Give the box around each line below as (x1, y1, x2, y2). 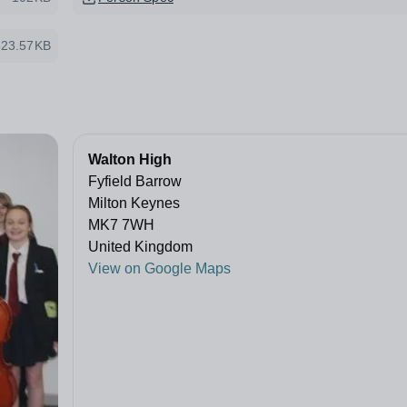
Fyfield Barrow (88, 174, 182, 190)
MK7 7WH (88, 217, 154, 233)
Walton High (88, 152, 172, 168)
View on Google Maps (88, 261, 231, 277)
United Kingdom (88, 239, 193, 255)
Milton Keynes (88, 195, 180, 212)
